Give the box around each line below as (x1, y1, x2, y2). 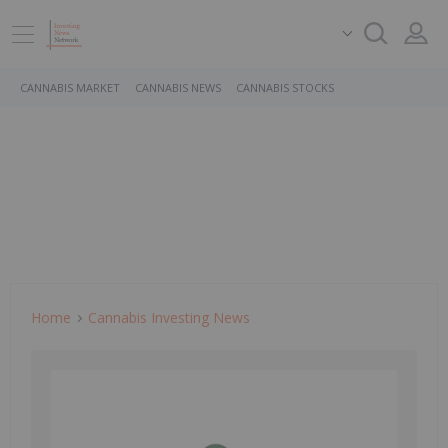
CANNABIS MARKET (20, 80, 120, 95)
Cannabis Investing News (88, 308, 250, 327)
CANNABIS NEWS (135, 80, 221, 95)
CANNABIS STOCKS (236, 80, 334, 95)
